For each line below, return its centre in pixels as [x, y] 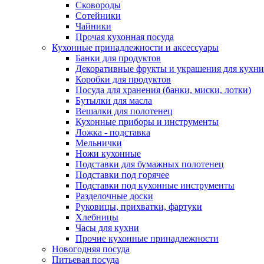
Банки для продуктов [118, 58]
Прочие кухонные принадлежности [147, 238]
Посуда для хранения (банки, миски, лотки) [163, 90]
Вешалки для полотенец [124, 111]
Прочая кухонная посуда [125, 37]
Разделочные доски [114, 196]
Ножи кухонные [108, 154]
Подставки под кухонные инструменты [155, 185]
